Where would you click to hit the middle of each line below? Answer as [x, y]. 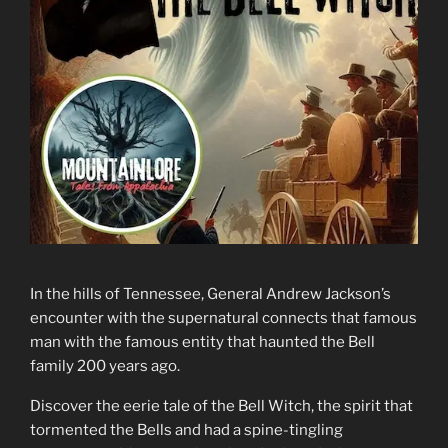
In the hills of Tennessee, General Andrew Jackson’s [210, 294]
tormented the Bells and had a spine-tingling [186, 430]
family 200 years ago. [105, 366]
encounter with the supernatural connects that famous [223, 318]
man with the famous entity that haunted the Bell [202, 342]
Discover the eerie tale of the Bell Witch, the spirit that [221, 406]
